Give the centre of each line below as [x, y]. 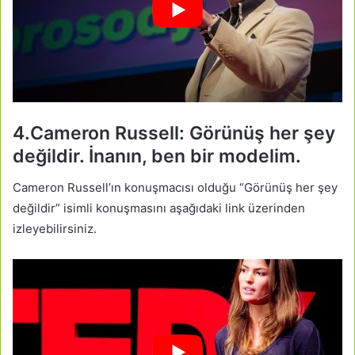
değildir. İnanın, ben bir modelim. [157, 157]
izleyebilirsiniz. [55, 228]
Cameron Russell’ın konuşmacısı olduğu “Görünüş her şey [175, 187]
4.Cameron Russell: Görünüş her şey [174, 134]
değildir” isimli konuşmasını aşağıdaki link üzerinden [159, 208]
